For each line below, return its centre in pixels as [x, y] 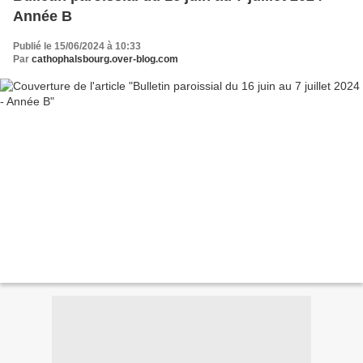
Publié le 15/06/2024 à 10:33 [77, 47]
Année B [43, 17]
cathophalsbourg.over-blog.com [105, 60]
